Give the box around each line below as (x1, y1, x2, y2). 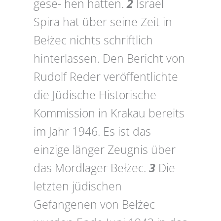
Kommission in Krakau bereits (34, 106, 184, 121)
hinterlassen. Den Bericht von (34, 51, 185, 67)
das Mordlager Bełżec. (34, 160, 149, 176)
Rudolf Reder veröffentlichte (34, 69, 178, 85)
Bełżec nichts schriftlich (34, 33, 153, 48)
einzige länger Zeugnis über (34, 142, 176, 158)
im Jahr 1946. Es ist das (34, 124, 151, 140)
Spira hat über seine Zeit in (34, 14, 172, 30)
